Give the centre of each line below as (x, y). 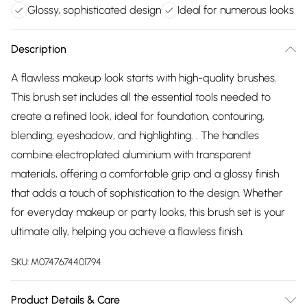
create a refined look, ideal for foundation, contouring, (138, 116)
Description (39, 49)
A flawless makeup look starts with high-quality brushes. (144, 78)
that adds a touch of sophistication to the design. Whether (147, 193)
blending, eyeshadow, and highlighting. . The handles (135, 135)
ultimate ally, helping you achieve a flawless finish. (127, 231)
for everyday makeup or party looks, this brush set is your (148, 212)
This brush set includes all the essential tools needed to (141, 97)
